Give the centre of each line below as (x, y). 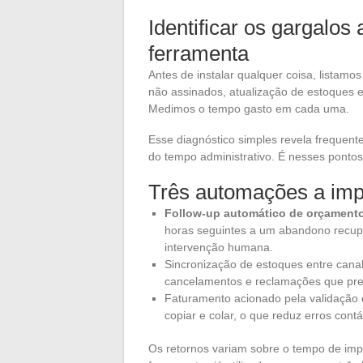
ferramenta (199, 53)
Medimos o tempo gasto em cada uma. (249, 108)
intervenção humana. (219, 247)
